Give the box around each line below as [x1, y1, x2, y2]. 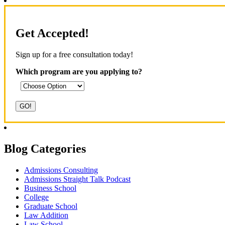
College [24, 192, 49, 201]
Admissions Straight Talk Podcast [24, 174, 131, 183]
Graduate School [24, 201, 77, 210]
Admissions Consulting [24, 165, 98, 174]
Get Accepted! [16, 26, 89, 40]
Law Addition [24, 210, 68, 219]
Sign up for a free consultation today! [16, 50, 133, 59]
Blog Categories [4, 142, 86, 155]
